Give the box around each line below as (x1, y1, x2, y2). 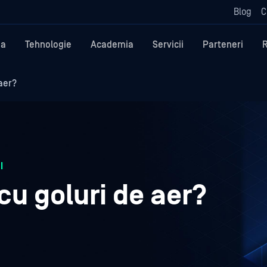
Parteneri (203, 39, 243, 50)
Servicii (153, 39, 184, 50)
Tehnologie (25, 39, 72, 50)
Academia (91, 39, 133, 50)
